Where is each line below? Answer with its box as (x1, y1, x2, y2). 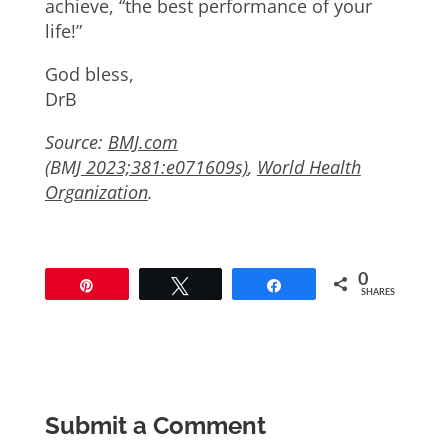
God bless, (44, 62, 134, 86)
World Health (256, 155, 361, 179)
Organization (44, 180, 148, 204)
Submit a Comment (44, 411, 266, 440)
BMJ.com (107, 130, 178, 154)
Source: (44, 130, 108, 154)
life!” (44, 19, 82, 43)
